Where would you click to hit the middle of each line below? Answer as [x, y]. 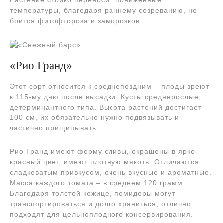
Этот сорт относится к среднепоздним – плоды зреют [110, 86]
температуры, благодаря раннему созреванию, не [104, 10]
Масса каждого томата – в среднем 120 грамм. [98, 182]
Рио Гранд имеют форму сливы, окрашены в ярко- [104, 151]
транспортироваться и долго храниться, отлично [101, 203]
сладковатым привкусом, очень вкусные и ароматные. [111, 172]
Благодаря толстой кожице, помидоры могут [93, 193]
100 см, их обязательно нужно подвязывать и [95, 117]
